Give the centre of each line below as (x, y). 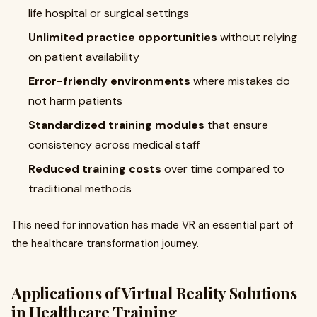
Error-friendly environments (109, 81)
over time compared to (223, 169)
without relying (257, 37)
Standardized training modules (116, 125)
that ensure (236, 125)
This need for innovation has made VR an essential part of (152, 225)
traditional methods (80, 189)
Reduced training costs (95, 169)
